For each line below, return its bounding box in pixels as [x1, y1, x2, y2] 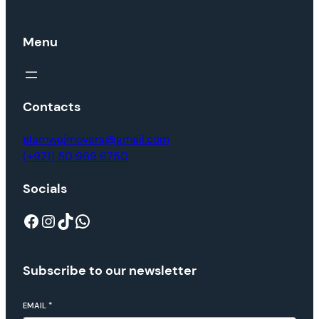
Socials [23, 180, 67, 198]
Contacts [23, 98, 80, 116]
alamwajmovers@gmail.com [23, 132, 169, 147]
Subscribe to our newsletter [23, 262, 197, 280]
